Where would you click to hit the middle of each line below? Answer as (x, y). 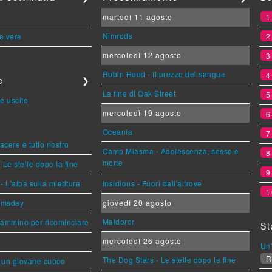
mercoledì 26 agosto (142, 241)
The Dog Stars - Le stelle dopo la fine (169, 260)
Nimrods (117, 36)
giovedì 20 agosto (137, 202)
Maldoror (118, 221)
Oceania (117, 131)
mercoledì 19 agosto (142, 113)
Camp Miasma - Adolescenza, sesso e (171, 151)
